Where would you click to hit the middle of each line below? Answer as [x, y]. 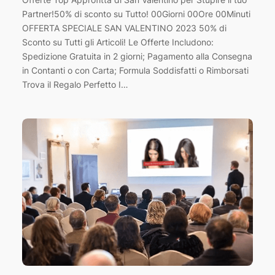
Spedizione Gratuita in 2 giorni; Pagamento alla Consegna [137, 56]
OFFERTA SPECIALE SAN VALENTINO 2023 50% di [124, 28]
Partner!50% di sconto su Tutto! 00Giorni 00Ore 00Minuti [136, 14]
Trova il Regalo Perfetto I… [75, 84]
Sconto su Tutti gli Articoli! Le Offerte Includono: [118, 42]
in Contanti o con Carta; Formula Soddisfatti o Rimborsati [135, 70]
